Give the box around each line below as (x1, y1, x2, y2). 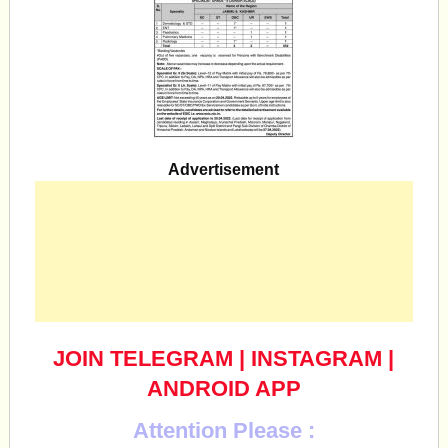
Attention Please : (132, 418, 315, 443)
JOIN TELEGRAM (53, 346, 234, 371)
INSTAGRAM (251, 346, 383, 371)
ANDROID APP (146, 376, 301, 401)
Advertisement (168, 161, 280, 178)
